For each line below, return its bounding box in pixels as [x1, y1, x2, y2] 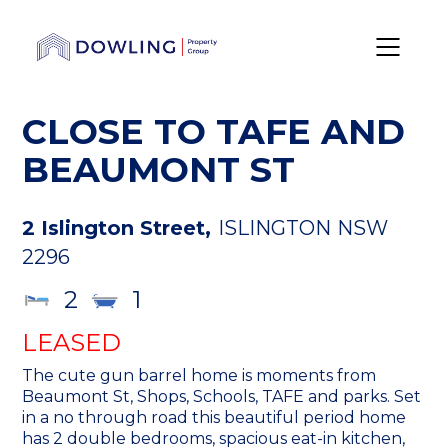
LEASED [22, 327, 122, 357]
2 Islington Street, [22, 216, 212, 240]
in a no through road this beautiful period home [22, 407, 407, 427]
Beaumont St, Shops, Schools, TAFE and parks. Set [22, 386, 422, 406]
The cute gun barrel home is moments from [22, 365, 377, 385]
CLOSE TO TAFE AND [22, 110, 406, 153]
